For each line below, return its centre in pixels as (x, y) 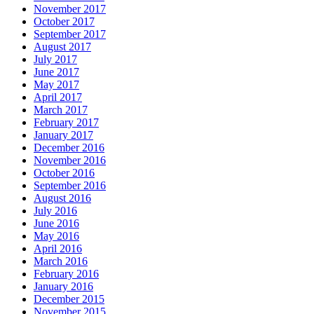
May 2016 (56, 235)
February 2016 (66, 273)
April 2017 (58, 97)
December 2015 (69, 299)
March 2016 (61, 261)
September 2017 (70, 34)
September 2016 (70, 185)
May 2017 (56, 84)
